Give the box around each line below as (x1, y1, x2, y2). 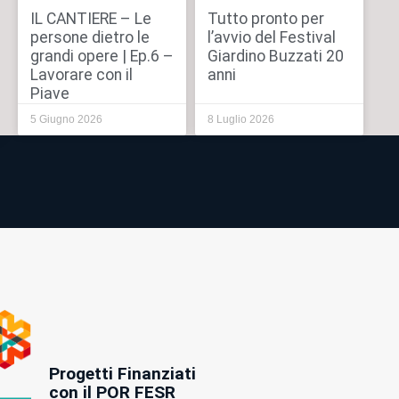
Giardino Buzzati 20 (207, 47, 344, 65)
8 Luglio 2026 (207, 113, 274, 126)
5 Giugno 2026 (29, 113, 102, 126)
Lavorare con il (29, 66, 133, 84)
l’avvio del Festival (207, 28, 336, 46)
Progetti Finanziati (48, 362, 196, 384)
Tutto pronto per (207, 10, 324, 28)
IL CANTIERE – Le (29, 10, 151, 28)
